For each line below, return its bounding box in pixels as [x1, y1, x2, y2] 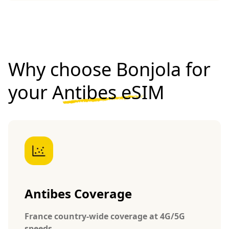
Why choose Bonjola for [8, 57, 211, 82]
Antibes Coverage [25, 185, 132, 202]
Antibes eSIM [52, 80, 165, 105]
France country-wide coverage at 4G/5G [25, 211, 185, 222]
